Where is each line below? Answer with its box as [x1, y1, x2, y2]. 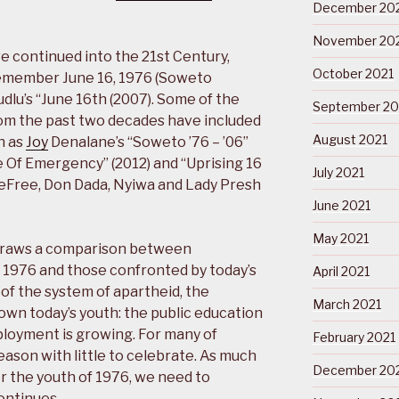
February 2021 [312, 330, 395, 346]
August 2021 [312, 132, 387, 148]
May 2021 [312, 231, 369, 247]
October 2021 [312, 66, 394, 82]
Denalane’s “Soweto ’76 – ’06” [48, 134, 248, 151]
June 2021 [312, 198, 370, 214]
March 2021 [312, 297, 381, 313]
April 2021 [312, 264, 370, 280]
